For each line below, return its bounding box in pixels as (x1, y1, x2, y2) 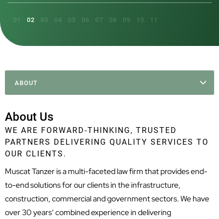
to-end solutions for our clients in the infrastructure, (5, 180, 180, 190)
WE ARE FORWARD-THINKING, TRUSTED (5, 126, 177, 135)
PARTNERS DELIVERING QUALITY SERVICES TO (5, 137, 209, 147)
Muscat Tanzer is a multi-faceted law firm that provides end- (5, 166, 207, 176)
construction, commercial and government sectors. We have (5, 194, 209, 204)
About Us (5, 110, 53, 124)
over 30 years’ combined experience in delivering (5, 207, 171, 218)
